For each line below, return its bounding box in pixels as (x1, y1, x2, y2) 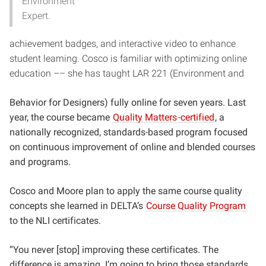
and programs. (9, 156, 73, 167)
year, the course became (9, 112, 112, 123)
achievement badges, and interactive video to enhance (9, 38, 236, 49)
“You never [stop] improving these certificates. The (9, 244, 218, 255)
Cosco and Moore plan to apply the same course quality (9, 185, 242, 197)
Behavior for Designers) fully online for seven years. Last (9, 97, 246, 108)
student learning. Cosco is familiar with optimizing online (9, 53, 247, 64)
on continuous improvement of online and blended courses (9, 141, 255, 153)
